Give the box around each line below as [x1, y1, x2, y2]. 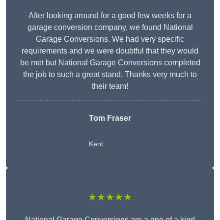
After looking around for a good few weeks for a [28, 11, 192, 20]
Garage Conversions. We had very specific [36, 35, 184, 44]
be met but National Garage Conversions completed [20, 58, 200, 67]
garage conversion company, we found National [27, 23, 193, 32]
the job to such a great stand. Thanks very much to [23, 70, 197, 79]
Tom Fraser [89, 114, 131, 123]
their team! [92, 82, 128, 91]
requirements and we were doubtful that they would [22, 47, 198, 55]
